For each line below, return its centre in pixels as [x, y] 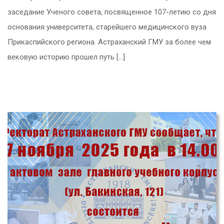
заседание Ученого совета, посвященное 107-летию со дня [112, 12]
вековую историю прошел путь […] [66, 57]
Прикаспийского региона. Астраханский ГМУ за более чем [109, 42]
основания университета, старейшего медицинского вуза [107, 27]
